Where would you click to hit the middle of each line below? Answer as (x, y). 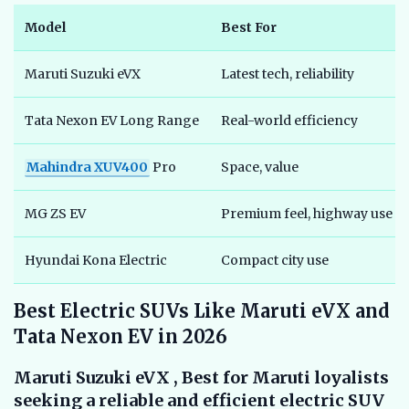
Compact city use (275, 261)
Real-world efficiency (289, 121)
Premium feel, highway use (307, 214)
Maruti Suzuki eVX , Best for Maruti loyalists (201, 378)
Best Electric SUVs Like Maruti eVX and (202, 311)
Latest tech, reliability (288, 74)
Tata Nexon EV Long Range (112, 121)
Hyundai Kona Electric (96, 261)
